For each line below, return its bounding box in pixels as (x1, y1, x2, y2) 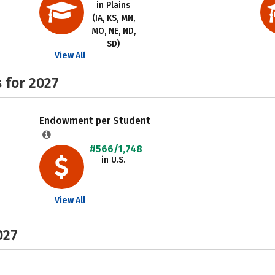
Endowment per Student (39, 115, 150, 126)
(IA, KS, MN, (91, 13, 135, 23)
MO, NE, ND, (91, 26, 136, 36)
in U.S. (101, 155, 126, 165)
